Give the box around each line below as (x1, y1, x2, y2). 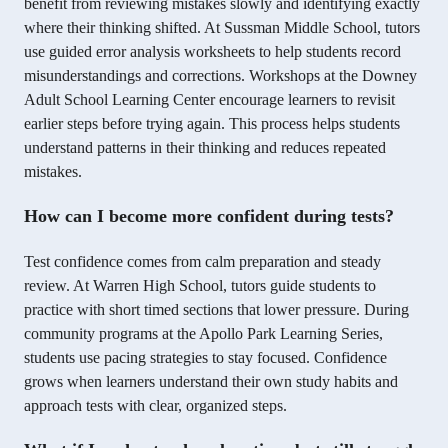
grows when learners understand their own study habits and (24, 373, 398, 391)
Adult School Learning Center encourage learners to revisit (24, 91, 395, 109)
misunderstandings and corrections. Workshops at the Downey (24, 67, 417, 85)
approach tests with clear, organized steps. (24, 397, 287, 415)
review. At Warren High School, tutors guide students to (24, 277, 376, 295)
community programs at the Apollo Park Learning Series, (24, 325, 383, 343)
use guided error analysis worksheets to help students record (24, 43, 401, 61)
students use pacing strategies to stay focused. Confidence (24, 349, 387, 367)
